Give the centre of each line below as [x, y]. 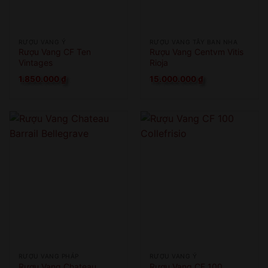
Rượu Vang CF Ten [54, 52]
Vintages [35, 63]
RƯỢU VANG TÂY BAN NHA [194, 42]
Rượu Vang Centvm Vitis [196, 52]
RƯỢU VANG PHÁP [48, 256]
